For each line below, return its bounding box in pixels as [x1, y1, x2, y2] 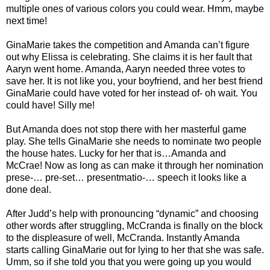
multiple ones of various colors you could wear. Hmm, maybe [6, 4, 264, 14]
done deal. [6, 184, 51, 195]
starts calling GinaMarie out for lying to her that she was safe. [6, 245, 264, 256]
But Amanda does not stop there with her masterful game [6, 124, 246, 135]
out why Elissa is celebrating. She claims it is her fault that [6, 52, 252, 63]
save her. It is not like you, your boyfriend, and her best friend [6, 76, 263, 87]
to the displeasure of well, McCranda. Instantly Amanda [6, 233, 240, 243]
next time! [6, 16, 47, 27]
